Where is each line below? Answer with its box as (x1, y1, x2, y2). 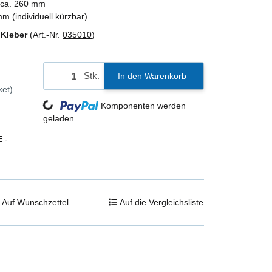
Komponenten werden (101, 101, 186, 111)
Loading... (18, 79, 55, 110)
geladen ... (43, 114, 84, 124)
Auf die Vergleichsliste (120, 197, 203, 207)
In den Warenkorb (118, 70, 186, 81)
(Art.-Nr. (27, 29, 63, 39)
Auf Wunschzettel (1, 197, 69, 207)
